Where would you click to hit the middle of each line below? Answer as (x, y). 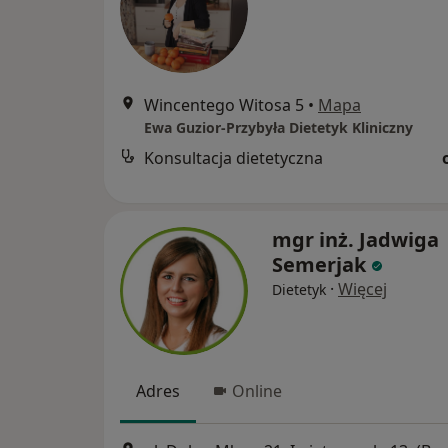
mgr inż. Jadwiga (355, 240)
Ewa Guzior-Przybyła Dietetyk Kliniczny (278, 128)
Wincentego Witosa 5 (224, 105)
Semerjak (319, 265)
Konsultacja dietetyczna (233, 158)
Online (257, 391)
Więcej (362, 289)
